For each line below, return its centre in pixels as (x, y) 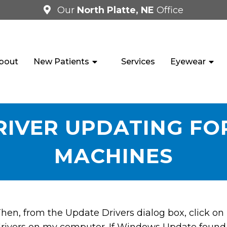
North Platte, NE (117, 10)
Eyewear (188, 61)
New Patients (62, 61)
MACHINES (113, 156)
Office (170, 10)
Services (138, 61)
